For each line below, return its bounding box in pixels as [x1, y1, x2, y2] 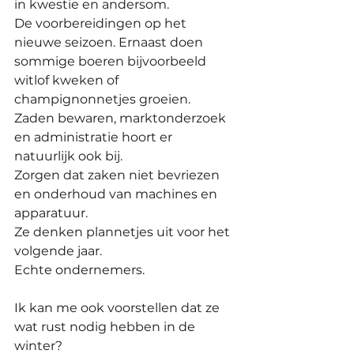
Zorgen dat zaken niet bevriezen [14, 168, 223, 183]
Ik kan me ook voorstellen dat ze [14, 300, 223, 316]
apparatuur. [14, 205, 88, 221]
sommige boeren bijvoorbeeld [14, 54, 209, 70]
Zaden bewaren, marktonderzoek [14, 111, 229, 126]
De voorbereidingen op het [14, 16, 190, 32]
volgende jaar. [14, 243, 105, 259]
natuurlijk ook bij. [14, 149, 122, 164]
